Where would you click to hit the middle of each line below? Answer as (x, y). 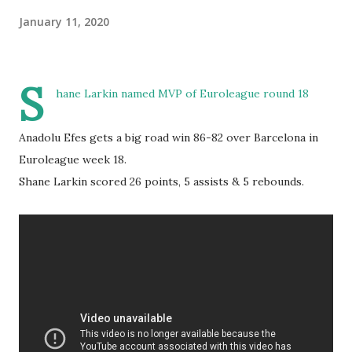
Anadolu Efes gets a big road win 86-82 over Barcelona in (169, 137)
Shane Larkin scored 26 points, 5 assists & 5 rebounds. (161, 181)
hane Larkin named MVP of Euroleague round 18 (182, 93)
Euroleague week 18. (73, 159)
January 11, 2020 (64, 21)
